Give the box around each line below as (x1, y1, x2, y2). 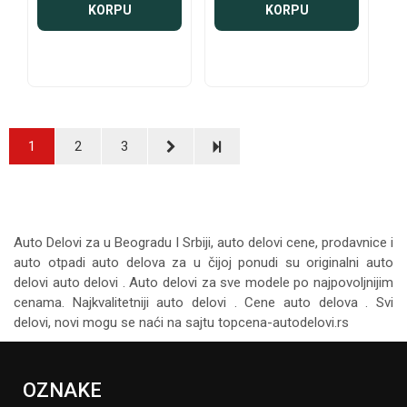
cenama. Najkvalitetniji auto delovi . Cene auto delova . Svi (14, 294, 393, 312)
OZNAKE (23, 379, 102, 402)
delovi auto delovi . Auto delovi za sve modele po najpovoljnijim (14, 274, 393, 292)
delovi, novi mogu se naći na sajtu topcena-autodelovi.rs (14, 314, 349, 332)
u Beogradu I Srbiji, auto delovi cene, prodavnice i (104, 234, 393, 252)
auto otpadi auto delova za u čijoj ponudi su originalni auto (14, 254, 393, 272)
